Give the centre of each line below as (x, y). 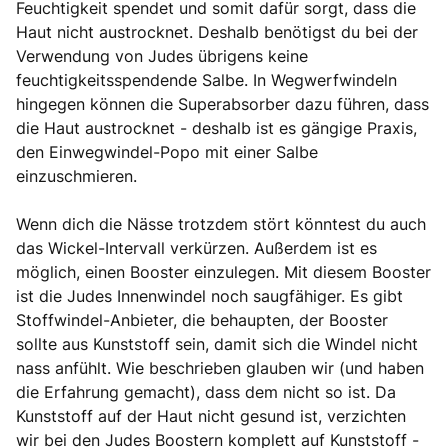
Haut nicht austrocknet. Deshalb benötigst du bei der (217, 32)
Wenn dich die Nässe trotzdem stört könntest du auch (221, 224)
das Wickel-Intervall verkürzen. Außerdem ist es (196, 248)
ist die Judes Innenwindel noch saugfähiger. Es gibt (209, 296)
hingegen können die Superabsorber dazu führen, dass (222, 104)
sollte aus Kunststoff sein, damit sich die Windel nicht (217, 344)
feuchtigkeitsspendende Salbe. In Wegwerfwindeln (206, 80)
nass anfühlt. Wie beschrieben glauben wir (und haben (220, 368)
